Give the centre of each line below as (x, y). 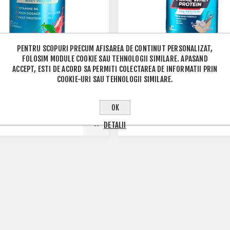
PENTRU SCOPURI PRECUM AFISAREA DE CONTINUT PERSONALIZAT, (115, 48)
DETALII (115, 125)
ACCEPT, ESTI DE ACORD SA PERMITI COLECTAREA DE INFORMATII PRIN (115, 69)
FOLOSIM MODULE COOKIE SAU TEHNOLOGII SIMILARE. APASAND (115, 59)
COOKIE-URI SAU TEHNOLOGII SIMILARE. (115, 79)
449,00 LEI (148, 118)
